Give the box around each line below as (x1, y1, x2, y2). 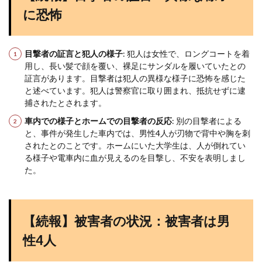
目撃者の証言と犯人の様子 (25, 49, 123, 58)
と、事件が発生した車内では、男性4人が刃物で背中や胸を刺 (25, 128, 250, 138)
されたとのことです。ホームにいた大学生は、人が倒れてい (25, 140, 246, 150)
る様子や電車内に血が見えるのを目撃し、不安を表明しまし (25, 153, 246, 163)
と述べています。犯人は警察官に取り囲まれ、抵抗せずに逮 (25, 85, 246, 95)
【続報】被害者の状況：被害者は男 (23, 213, 230, 229)
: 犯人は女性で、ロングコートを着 (123, 49, 250, 58)
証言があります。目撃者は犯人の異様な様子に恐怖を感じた (25, 73, 246, 83)
